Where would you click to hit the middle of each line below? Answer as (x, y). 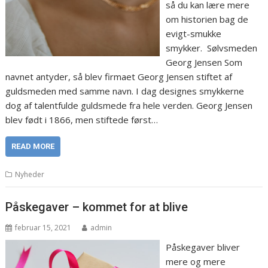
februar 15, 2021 (43, 228)
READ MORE (33, 146)
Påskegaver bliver (202, 247)
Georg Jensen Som (204, 62)
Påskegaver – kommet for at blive (97, 207)
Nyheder (30, 174)
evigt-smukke (193, 33)
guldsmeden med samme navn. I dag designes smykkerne (125, 91)
